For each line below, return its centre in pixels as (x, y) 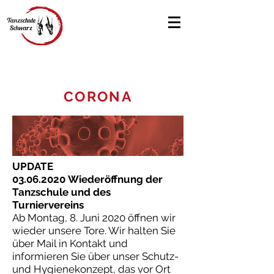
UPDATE (33, 166)
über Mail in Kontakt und (70, 243)
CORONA (98, 96)
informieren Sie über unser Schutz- (95, 256)
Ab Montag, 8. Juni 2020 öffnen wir (94, 218)
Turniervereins (48, 205)
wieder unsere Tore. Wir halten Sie (94, 231)
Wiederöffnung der (115, 179)
